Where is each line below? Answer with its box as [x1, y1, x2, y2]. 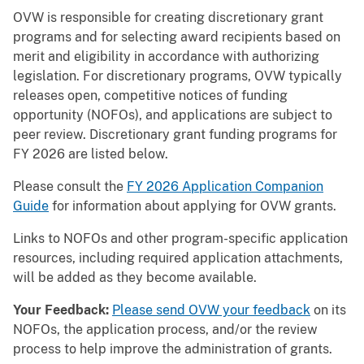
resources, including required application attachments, [13, 249, 343, 266]
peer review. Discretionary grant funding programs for [13, 126, 337, 142]
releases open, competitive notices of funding [13, 87, 288, 103]
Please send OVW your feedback [112, 301, 310, 318]
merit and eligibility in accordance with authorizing [13, 48, 319, 64]
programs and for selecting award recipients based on [13, 28, 340, 45]
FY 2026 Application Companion [127, 178, 323, 194]
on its [310, 301, 346, 318]
